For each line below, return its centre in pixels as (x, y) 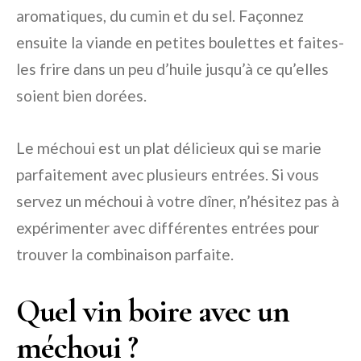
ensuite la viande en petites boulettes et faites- (180, 42)
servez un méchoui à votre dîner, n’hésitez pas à (178, 201)
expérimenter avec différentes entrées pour (168, 228)
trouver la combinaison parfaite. (125, 254)
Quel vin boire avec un (153, 311)
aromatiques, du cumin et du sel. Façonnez (160, 16)
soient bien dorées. (81, 95)
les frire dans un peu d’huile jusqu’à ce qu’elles (172, 69)
